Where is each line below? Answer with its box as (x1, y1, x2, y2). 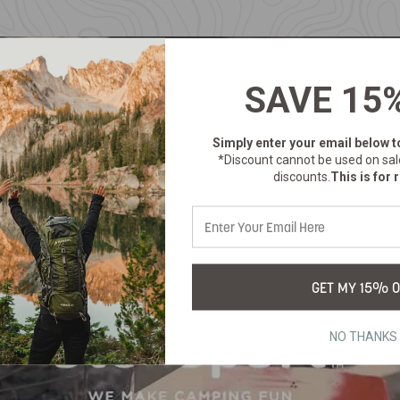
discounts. (273, 169, 331, 184)
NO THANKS (329, 329, 397, 344)
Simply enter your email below (212, 135, 392, 150)
